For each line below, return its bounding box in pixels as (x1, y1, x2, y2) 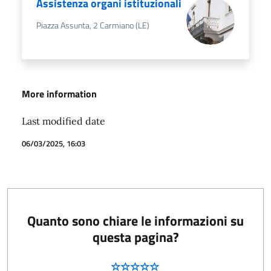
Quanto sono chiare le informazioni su (27, 210, 244, 231)
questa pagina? (92, 226, 179, 247)
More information (22, 86, 97, 101)
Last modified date (22, 114, 105, 127)
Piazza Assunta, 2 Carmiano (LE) (36, 18, 149, 32)
